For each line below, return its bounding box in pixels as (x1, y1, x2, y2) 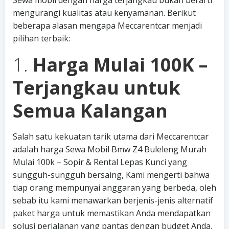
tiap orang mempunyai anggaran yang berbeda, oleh (13, 182, 216, 193)
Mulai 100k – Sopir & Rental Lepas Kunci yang (13, 156, 187, 168)
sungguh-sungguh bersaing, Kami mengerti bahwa (13, 169, 210, 180)
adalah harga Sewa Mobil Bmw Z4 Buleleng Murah (13, 144, 207, 155)
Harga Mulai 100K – (33, 52, 208, 77)
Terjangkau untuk (13, 75, 180, 100)
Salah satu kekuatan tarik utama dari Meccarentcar (13, 131, 209, 142)
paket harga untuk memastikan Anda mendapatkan (13, 208, 211, 219)
